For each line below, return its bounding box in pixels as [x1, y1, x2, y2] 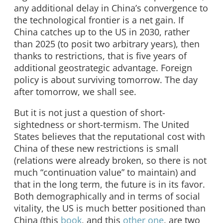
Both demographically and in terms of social [14, 190, 200, 202]
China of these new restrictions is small [14, 142, 179, 154]
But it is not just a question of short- [14, 107, 165, 118]
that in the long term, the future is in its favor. [14, 178, 205, 190]
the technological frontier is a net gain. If [14, 14, 184, 26]
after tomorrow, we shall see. [14, 86, 136, 98]
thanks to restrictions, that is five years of [14, 50, 187, 62]
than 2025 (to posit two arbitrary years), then [14, 38, 200, 50]
